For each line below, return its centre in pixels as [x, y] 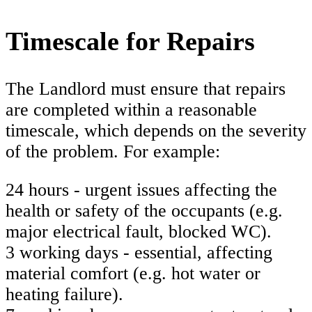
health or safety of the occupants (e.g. [144, 211]
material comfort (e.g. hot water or [133, 274]
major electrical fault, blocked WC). [139, 232]
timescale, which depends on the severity [156, 130]
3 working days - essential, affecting [139, 253]
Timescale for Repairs [130, 41]
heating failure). [64, 295]
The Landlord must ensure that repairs [146, 88]
